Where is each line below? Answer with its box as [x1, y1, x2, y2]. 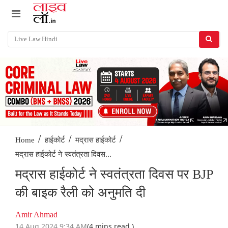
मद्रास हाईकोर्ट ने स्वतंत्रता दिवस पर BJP [15, 167, 213, 182]
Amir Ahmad [15, 210, 58, 219]
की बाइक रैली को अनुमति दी [15, 185, 146, 201]
